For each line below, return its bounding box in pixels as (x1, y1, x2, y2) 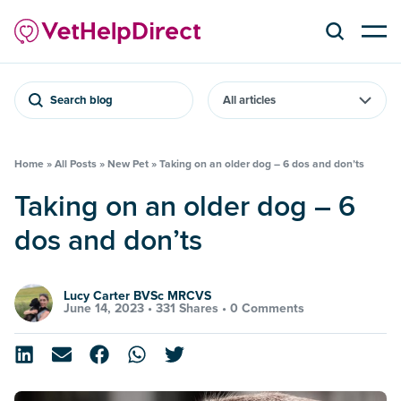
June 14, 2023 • (64, 301, 156, 317)
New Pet (107, 157, 149, 171)
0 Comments (230, 301, 304, 317)
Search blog (50, 92, 113, 107)
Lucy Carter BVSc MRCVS (64, 288, 211, 304)
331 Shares (156, 301, 218, 317)
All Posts (55, 157, 97, 171)
